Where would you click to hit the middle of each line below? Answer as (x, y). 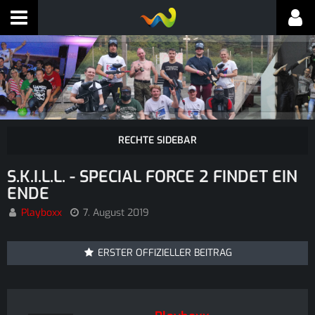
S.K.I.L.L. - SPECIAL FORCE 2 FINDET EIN (152, 177)
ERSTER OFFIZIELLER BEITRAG (165, 253)
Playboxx (41, 213)
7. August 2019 (116, 213)
